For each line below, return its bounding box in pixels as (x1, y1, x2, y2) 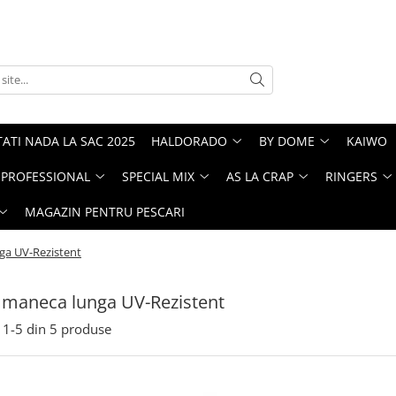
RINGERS (325, 168, 377, 185)
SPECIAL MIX (122, 168, 194, 185)
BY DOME (259, 133, 315, 149)
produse (61, 320, 111, 338)
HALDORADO (151, 133, 227, 149)
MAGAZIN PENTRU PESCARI (25, 203, 185, 220)
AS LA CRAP (226, 168, 293, 185)
